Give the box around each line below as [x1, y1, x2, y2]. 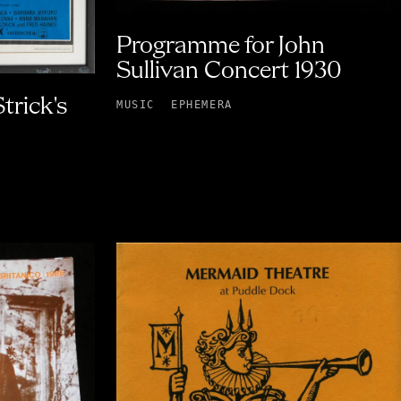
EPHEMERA [171, 98, 233, 112]
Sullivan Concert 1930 [116, 59, 342, 85]
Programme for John [116, 34, 325, 60]
